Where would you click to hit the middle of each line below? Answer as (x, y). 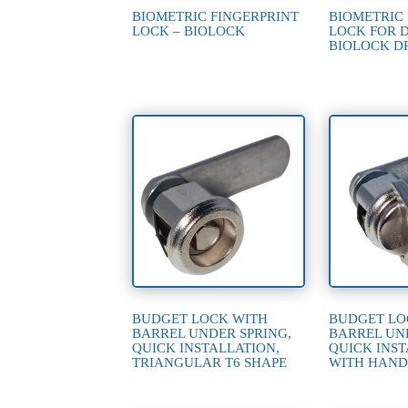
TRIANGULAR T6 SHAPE (210, 363)
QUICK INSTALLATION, (206, 348)
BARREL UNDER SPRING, (212, 334)
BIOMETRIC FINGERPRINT (216, 16)
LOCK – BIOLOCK (189, 31)
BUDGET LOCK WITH (200, 319)
